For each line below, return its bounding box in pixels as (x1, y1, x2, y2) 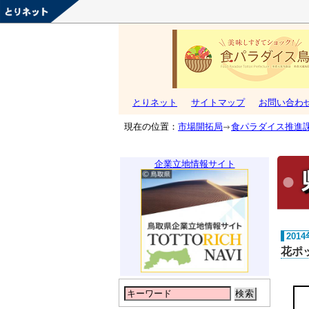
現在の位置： (119, 121, 178, 132)
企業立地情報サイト (154, 159, 235, 170)
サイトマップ (191, 97, 245, 108)
